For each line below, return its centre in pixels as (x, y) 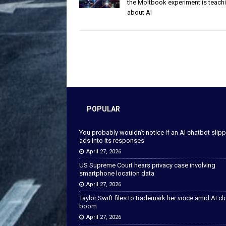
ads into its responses (112, 140)
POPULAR (103, 109)
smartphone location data (117, 173)
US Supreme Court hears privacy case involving (147, 165)
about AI (139, 12)
